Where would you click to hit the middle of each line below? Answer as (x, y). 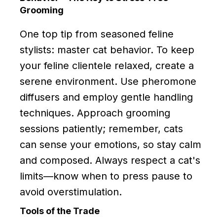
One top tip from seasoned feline (97, 34)
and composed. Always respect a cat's (110, 160)
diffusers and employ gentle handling (106, 97)
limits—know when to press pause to (106, 176)
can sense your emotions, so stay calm (110, 144)
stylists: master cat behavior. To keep (107, 50)
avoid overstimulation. (71, 192)
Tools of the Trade (60, 211)
